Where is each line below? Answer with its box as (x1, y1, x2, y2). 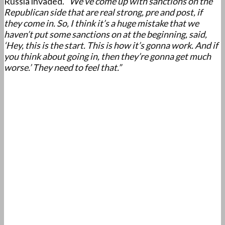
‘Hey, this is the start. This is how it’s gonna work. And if (4, 40, 218, 51)
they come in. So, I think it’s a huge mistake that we (4, 18, 199, 29)
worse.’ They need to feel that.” (4, 62, 122, 73)
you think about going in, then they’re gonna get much (4, 51, 211, 62)
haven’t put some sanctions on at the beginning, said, (4, 29, 207, 40)
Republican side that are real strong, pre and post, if (4, 7, 202, 18)
